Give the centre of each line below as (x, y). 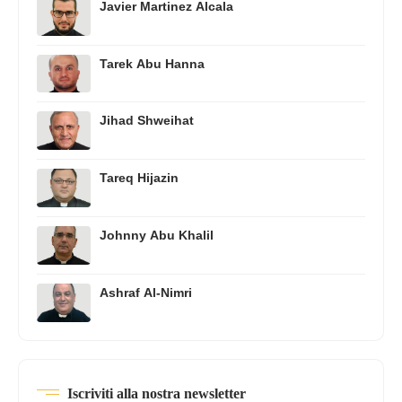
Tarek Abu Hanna (152, 64)
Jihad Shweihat (147, 121)
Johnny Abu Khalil (157, 236)
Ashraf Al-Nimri (146, 293)
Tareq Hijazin (139, 179)
